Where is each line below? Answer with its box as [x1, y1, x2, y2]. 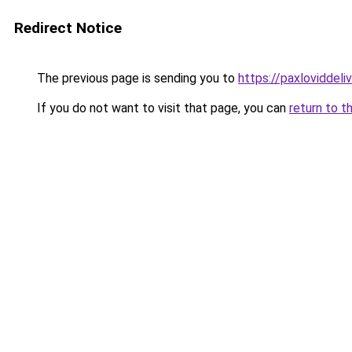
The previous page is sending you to [34, 71, 238, 86]
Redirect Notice [14, 19, 122, 37]
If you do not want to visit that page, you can [34, 101, 289, 115]
